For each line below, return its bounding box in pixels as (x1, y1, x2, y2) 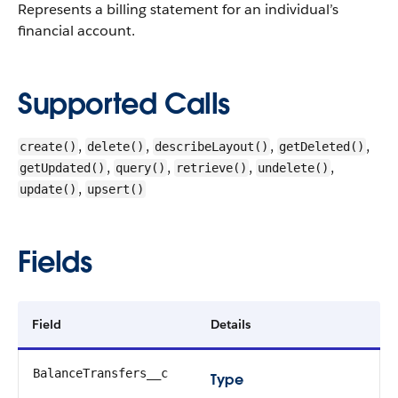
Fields (18, 243, 92, 280)
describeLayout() (155, 139, 268, 154)
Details (211, 316, 251, 332)
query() (115, 161, 165, 175)
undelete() (258, 161, 329, 175)
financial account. (18, 21, 135, 40)
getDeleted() (279, 139, 364, 154)
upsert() (87, 182, 144, 196)
